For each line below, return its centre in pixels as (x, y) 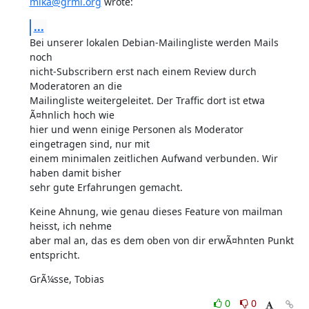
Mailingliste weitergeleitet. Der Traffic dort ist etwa (147, 100)
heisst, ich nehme (70, 226)
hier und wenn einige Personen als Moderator (136, 129)
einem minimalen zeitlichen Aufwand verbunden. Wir (153, 158)
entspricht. (54, 255)
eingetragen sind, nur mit (89, 144)
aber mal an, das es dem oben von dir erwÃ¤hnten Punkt (161, 240)
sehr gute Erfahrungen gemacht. (106, 187)
